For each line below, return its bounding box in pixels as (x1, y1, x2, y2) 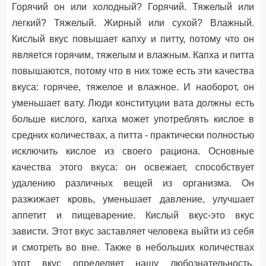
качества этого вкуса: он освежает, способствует (12, 162, 254, 172)
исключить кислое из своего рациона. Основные (12, 146, 254, 156)
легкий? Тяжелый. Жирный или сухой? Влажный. (12, 18, 254, 28)
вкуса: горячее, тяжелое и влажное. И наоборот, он (12, 82, 254, 92)
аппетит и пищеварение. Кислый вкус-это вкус (12, 210, 254, 220)
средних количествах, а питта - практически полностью (12, 130, 254, 140)
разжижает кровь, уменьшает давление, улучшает (12, 194, 254, 204)
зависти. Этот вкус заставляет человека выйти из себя (12, 226, 254, 236)
